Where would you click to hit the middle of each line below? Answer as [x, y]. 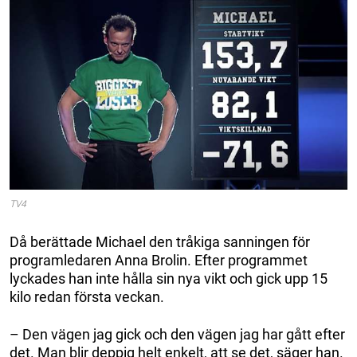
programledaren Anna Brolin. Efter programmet [159, 261]
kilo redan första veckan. [87, 297]
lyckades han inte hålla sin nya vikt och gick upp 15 [169, 279]
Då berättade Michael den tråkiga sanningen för [160, 242]
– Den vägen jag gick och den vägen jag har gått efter [177, 335]
